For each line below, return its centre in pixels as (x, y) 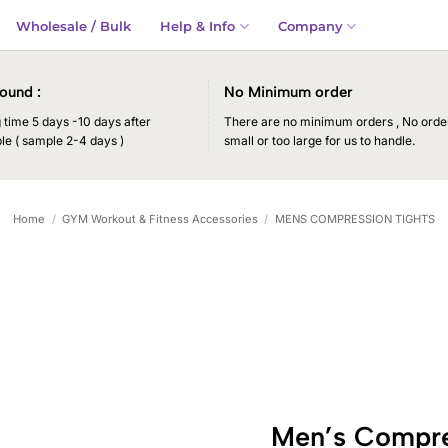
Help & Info (198, 26)
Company (310, 26)
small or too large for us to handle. (319, 140)
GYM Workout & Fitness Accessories (160, 219)
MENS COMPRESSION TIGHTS (354, 219)
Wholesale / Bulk (74, 26)
